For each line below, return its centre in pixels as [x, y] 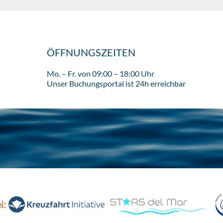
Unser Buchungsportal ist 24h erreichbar [116, 83]
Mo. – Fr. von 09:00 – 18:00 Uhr [101, 73]
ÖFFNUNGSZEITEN [91, 52]
